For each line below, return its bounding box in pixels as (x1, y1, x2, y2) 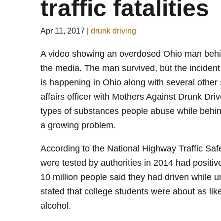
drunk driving (91, 27, 136, 35)
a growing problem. (40, 120, 116, 130)
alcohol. (40, 201, 71, 211)
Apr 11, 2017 (40, 27, 85, 35)
